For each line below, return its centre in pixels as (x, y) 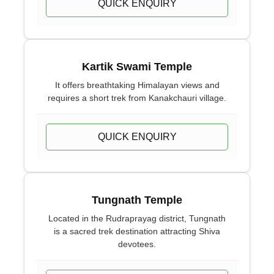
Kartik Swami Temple (137, 67)
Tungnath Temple (137, 200)
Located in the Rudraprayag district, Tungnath (137, 218)
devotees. (137, 244)
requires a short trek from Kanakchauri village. (137, 98)
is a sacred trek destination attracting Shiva (137, 231)
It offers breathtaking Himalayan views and (137, 85)
